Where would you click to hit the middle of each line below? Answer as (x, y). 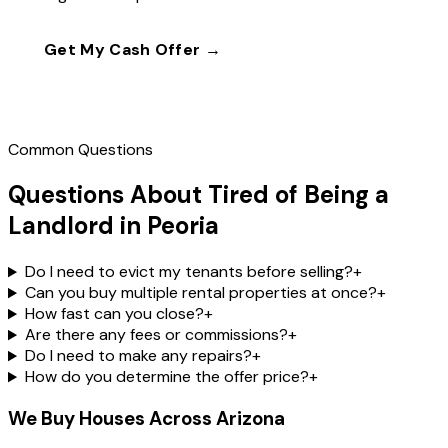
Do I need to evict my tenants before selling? (188, 272)
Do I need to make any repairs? (138, 356)
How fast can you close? (114, 314)
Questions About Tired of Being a (198, 195)
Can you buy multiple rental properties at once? (200, 293)
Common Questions (80, 149)
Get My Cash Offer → (133, 49)
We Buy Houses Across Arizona (146, 419)
